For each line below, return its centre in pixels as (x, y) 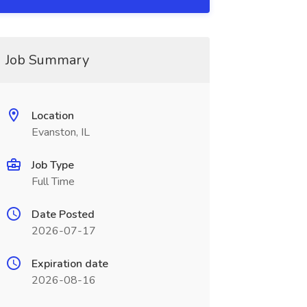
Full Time (53, 182)
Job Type (52, 165)
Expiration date (70, 264)
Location (52, 116)
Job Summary (47, 60)
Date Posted (63, 214)
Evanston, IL (60, 132)
